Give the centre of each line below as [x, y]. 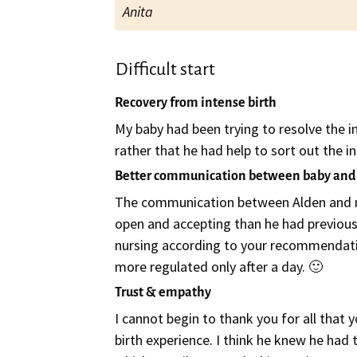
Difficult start [166, 70]
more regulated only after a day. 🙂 [219, 267]
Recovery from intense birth [196, 103]
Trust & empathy [163, 293]
